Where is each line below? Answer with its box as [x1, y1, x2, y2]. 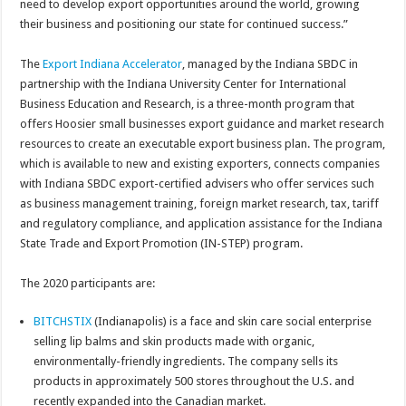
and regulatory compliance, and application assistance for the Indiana [20, 217, 383, 231]
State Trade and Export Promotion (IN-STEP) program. [20, 237, 304, 251]
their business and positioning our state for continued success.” [20, 17, 349, 32]
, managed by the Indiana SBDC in [182, 57, 359, 72]
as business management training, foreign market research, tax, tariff [20, 197, 380, 211]
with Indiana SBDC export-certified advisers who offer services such [20, 177, 375, 191]
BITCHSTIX [34, 314, 92, 329]
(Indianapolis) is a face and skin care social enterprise [92, 314, 372, 329]
